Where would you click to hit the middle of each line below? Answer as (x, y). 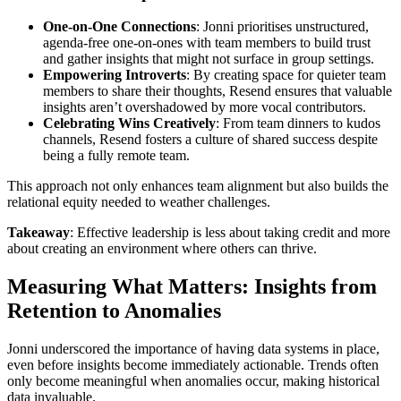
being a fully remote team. (116, 156)
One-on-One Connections (119, 27)
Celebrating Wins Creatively (129, 124)
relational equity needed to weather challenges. (139, 202)
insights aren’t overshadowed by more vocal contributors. (205, 107)
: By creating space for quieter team (286, 75)
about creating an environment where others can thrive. (162, 249)
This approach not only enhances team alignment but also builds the (198, 186)
